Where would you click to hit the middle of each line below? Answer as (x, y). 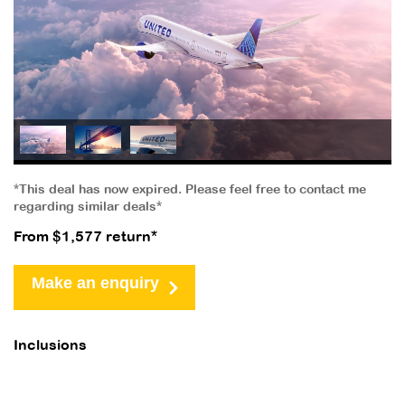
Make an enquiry (95, 283)
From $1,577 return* (85, 237)
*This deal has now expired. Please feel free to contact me (190, 190)
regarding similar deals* (88, 207)
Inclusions (50, 345)
